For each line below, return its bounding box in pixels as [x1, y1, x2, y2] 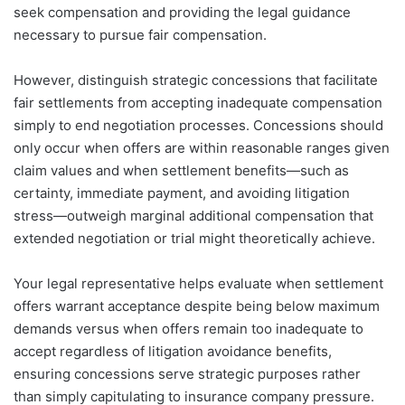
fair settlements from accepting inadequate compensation [14, 93, 382, 111]
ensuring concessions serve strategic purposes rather [14, 364, 361, 382]
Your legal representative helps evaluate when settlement [14, 274, 383, 292]
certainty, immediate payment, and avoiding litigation [14, 184, 350, 202]
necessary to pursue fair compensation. [14, 25, 267, 43]
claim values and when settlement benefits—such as [14, 161, 349, 179]
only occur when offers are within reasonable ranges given [14, 138, 390, 156]
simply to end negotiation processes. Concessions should [14, 116, 383, 134]
